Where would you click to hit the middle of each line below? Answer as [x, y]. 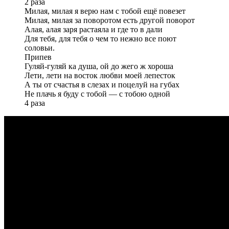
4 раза [35, 103]
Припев [38, 57]
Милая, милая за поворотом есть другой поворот [110, 20]
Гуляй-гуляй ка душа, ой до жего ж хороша [99, 66]
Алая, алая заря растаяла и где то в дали [94, 29]
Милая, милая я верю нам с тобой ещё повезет [105, 11]
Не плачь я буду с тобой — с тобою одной [97, 94]
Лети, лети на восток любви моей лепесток [100, 75]
